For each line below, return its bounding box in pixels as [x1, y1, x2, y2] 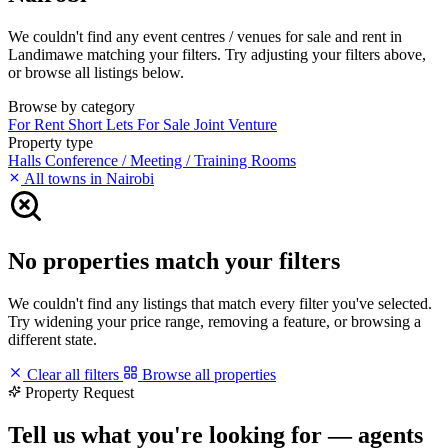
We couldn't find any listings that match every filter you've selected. [8, 294, 432, 312]
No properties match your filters [8, 247, 340, 274]
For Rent [8, 115, 68, 133]
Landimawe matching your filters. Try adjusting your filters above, [8, 45, 426, 63]
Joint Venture [194, 115, 277, 133]
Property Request [25, 383, 134, 401]
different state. [8, 330, 97, 348]
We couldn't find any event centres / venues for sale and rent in [8, 27, 402, 45]
